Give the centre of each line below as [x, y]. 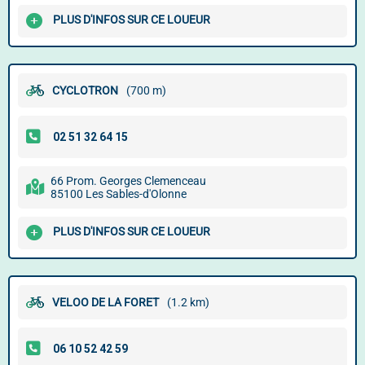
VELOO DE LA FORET [106, 302]
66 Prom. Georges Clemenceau [128, 181]
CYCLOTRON [85, 90]
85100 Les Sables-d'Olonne [119, 194]
